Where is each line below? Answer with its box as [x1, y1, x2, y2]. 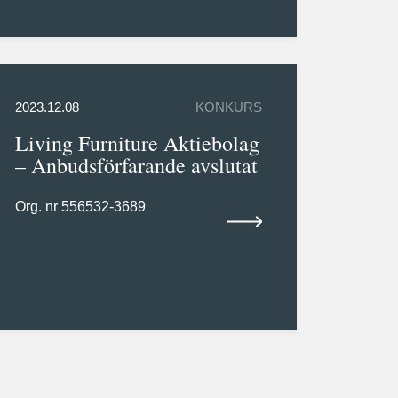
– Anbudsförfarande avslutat [14, 151, 258, 180]
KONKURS [195, 100, 263, 115]
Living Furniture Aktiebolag [14, 129, 259, 158]
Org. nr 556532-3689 [14, 199, 146, 215]
